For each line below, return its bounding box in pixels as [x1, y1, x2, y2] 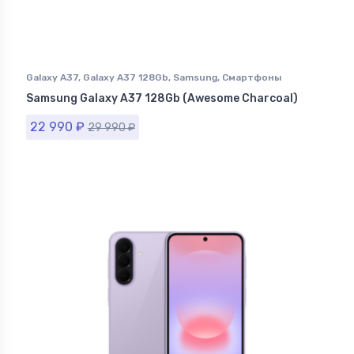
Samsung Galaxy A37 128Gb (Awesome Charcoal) [26, 92, 298, 106]
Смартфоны [222, 72, 281, 84]
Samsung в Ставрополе [26, 86, 141, 98]
